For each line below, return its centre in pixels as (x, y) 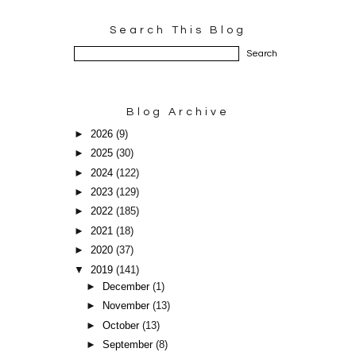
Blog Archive (178, 112)
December (128, 286)
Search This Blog (178, 30)
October (123, 325)
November (128, 306)
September (130, 345)
